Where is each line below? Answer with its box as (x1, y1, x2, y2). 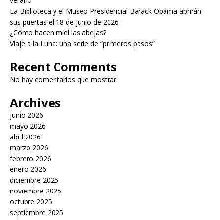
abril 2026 (10, 132, 41, 142)
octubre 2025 (10, 197, 52, 207)
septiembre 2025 (10, 208, 63, 218)
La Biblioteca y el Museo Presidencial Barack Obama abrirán (10, 6, 201, 16)
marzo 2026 (10, 143, 48, 153)
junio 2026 (10, 110, 43, 120)
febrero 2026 (10, 154, 51, 164)
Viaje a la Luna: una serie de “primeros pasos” (10, 39, 155, 49)
